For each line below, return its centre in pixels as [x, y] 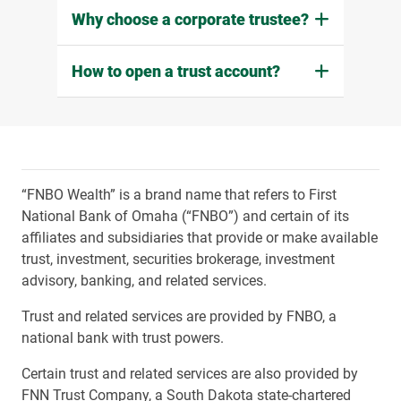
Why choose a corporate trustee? [190, 20]
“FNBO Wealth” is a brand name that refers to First [179, 195]
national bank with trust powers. [126, 338]
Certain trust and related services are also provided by [190, 374]
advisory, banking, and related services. [146, 281]
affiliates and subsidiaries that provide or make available [200, 238]
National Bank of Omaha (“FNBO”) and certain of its [185, 217]
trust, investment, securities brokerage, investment [178, 260]
